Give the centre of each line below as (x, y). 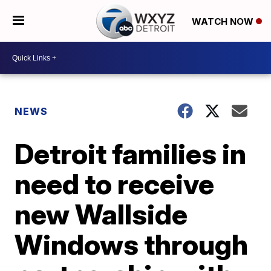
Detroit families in (131, 154)
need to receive (115, 184)
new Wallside (101, 214)
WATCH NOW (224, 21)
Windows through (132, 244)
